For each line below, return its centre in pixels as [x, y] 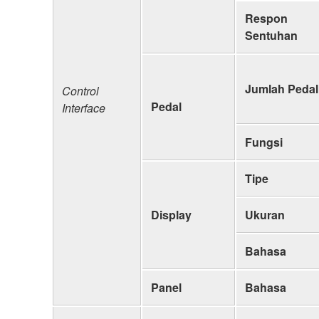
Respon [266, 18]
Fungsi [264, 142]
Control [80, 90]
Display [171, 214]
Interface [84, 108]
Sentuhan [271, 35]
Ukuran [265, 214]
